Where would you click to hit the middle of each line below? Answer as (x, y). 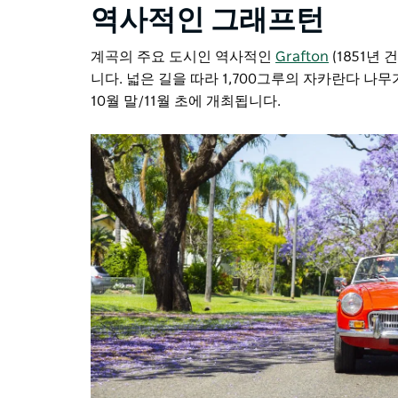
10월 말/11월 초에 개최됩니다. (186, 101)
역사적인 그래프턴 (207, 20)
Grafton (302, 56)
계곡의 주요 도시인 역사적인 (181, 56)
